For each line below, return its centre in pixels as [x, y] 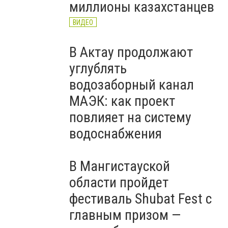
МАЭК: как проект [122, 101]
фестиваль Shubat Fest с [140, 199]
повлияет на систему [130, 117]
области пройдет [119, 182]
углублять [98, 68]
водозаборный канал [132, 85]
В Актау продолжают [131, 52]
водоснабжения [116, 134]
